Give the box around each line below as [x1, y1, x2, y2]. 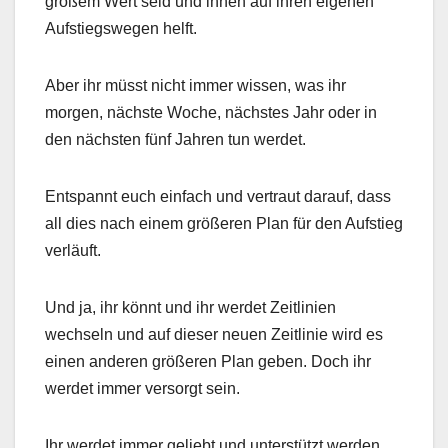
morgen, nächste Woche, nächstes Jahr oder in [45, 103, 377, 121]
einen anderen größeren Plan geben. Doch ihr [45, 352, 371, 370]
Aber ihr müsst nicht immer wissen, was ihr [45, 76, 346, 94]
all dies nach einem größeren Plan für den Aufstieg [45, 214, 403, 232]
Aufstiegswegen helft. [45, 19, 197, 37]
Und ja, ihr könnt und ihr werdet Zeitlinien [45, 298, 336, 316]
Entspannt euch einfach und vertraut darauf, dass [45, 187, 391, 205]
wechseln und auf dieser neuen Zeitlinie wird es [45, 325, 383, 343]
